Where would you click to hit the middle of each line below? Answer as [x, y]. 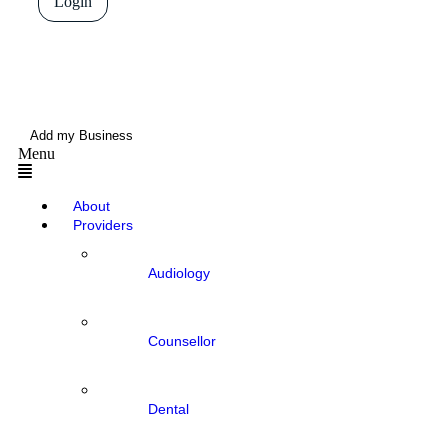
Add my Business [81, 135]
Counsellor [182, 341]
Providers [103, 225]
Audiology [179, 273]
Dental [168, 409]
